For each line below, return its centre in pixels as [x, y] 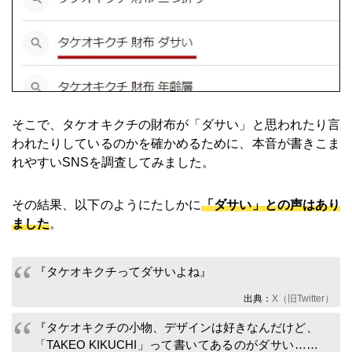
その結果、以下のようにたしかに [107, 205]
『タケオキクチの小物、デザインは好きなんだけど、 [176, 327]
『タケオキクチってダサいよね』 [123, 271]
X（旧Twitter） [302, 298]
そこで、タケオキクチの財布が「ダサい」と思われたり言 [176, 125]
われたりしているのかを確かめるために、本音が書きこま [176, 144]
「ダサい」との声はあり [271, 205]
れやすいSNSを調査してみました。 [113, 163]
